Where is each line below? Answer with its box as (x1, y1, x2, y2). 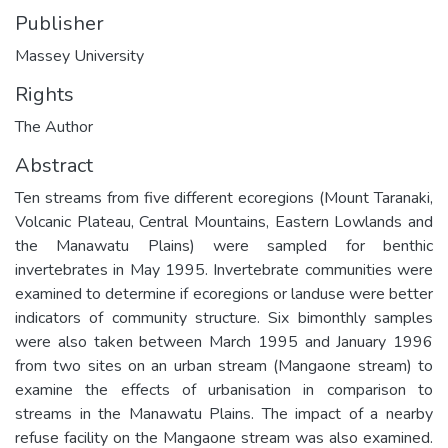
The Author (15, 115, 93, 138)
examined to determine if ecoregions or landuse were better (15, 282, 433, 305)
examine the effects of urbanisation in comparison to (15, 378, 433, 401)
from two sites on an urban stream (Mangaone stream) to (15, 354, 433, 377)
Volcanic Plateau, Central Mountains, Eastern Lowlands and (15, 210, 433, 233)
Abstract (15, 151, 93, 179)
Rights (15, 80, 74, 108)
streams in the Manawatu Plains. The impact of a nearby (15, 402, 433, 425)
